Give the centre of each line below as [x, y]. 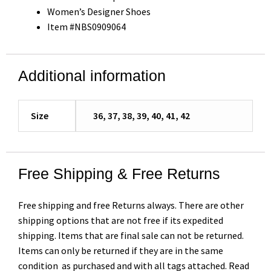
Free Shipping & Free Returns [119, 173]
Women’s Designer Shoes [99, 11]
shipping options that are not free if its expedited [121, 220]
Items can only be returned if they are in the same [121, 250]
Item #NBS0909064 [87, 26]
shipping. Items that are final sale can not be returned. [131, 235]
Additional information [92, 76]
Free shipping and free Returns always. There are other [131, 205]
